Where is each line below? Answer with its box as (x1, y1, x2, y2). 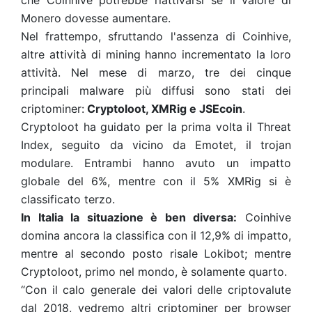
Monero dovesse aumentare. (21, 11, 171, 25)
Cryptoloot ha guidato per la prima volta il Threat (21, 120, 291, 134)
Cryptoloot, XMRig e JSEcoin (84, 102, 242, 116)
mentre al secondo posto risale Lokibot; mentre (21, 247, 291, 260)
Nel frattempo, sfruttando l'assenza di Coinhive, (21, 29, 291, 43)
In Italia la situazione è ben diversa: (21, 210, 237, 224)
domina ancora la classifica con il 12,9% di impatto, (21, 228, 291, 242)
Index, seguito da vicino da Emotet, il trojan (21, 138, 291, 152)
